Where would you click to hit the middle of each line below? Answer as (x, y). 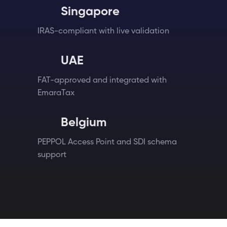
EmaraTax (56, 93)
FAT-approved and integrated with (102, 81)
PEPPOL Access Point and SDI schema (107, 142)
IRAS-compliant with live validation (103, 31)
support (52, 155)
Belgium (83, 123)
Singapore (90, 12)
